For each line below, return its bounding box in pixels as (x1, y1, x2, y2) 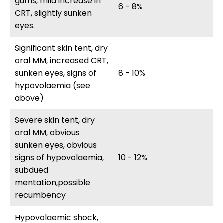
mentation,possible (15, 177, 90, 188)
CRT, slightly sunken (15, 7, 92, 19)
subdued (15, 164, 48, 176)
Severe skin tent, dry (15, 114, 95, 126)
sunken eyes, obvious (15, 139, 97, 151)
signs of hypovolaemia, (15, 152, 104, 163)
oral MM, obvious (15, 127, 80, 138)
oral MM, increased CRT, (15, 55, 108, 66)
